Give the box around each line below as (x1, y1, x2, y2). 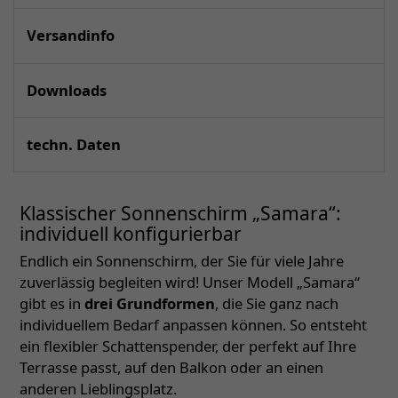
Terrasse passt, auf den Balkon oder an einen (20, 357, 323, 378)
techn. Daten (27, 134, 121, 155)
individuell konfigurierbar (20, 221, 242, 247)
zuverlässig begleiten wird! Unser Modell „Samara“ (20, 272, 360, 293)
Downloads (27, 79, 107, 100)
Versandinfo (27, 25, 115, 46)
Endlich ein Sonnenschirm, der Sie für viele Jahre (20, 251, 344, 272)
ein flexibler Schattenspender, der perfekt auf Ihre (20, 336, 356, 357)
